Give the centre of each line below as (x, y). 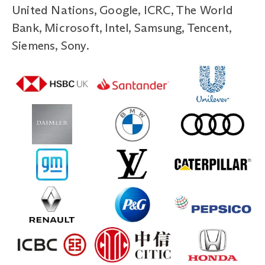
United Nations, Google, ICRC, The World (122, 10)
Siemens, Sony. (51, 45)
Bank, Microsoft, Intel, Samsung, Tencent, (122, 28)
